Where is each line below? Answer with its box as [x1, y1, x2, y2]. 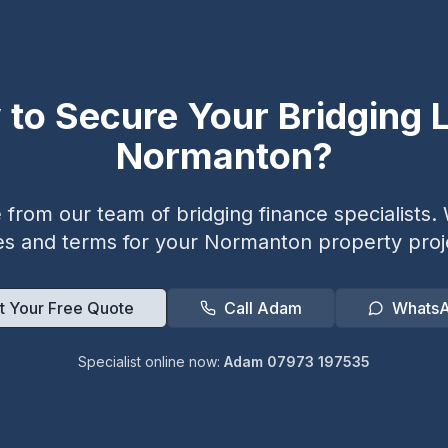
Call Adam [223, 298, 302, 318]
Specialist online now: [78, 353, 224, 370]
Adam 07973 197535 [224, 353, 370, 370]
